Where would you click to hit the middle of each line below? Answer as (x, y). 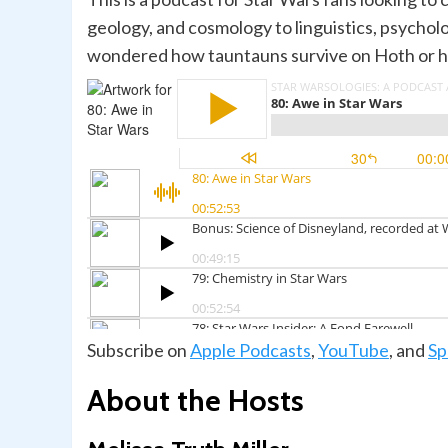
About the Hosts (195, 401)
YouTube (353, 350)
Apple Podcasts (250, 350)
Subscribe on (138, 350)
